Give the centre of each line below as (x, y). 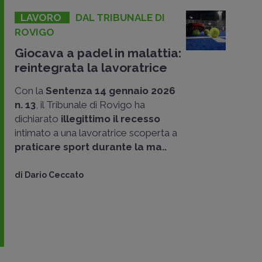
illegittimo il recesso (111, 118)
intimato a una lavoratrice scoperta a (96, 132)
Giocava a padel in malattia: (98, 53)
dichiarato (38, 118)
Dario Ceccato (54, 175)
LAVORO (42, 17)
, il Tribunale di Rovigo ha (90, 104)
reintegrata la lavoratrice (91, 67)
